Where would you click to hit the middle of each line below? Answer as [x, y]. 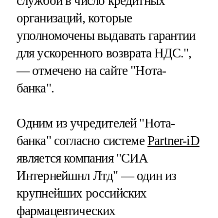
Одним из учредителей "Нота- [96, 123]
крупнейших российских [82, 193]
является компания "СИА [82, 158]
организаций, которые [74, 18]
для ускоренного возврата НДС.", [104, 53]
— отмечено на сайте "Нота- [91, 70]
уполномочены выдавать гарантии [106, 35]
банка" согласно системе [82, 140]
